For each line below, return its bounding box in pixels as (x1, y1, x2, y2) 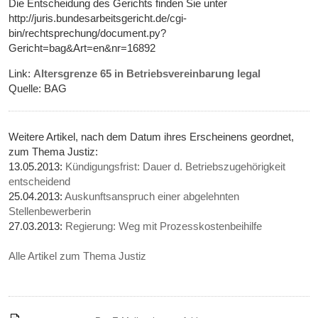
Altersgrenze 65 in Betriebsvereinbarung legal (33, 67, 261, 80)
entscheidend (9, 175, 71, 188)
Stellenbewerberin (9, 205, 92, 218)
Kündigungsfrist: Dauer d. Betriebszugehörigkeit (65, 160, 286, 173)
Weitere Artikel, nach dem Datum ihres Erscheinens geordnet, (9, 131, 295, 143)
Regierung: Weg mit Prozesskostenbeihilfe (65, 220, 263, 233)
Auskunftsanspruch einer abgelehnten (65, 190, 240, 203)
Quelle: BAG (9, 82, 67, 95)
